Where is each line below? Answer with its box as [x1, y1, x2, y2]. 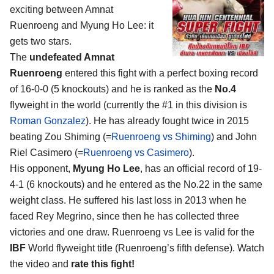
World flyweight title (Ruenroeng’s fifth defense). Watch [26, 242, 264, 253]
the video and [10, 258, 71, 269]
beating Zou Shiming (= [10, 131, 111, 142]
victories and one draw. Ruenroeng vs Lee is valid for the [10, 226, 254, 237]
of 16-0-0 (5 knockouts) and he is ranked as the [10, 83, 215, 94]
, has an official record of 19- [140, 163, 262, 174]
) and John [211, 131, 257, 142]
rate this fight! [71, 258, 135, 269]
